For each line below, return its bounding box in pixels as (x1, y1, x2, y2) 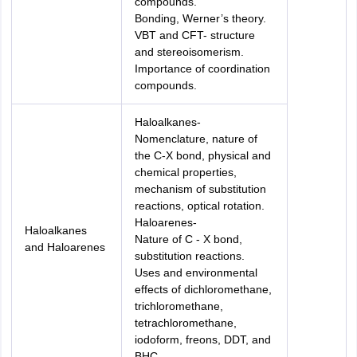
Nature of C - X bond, (134, 233, 242, 245)
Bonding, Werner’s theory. (134, 12, 266, 25)
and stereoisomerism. (134, 45, 244, 58)
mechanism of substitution (134, 182, 266, 195)
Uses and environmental (134, 266, 257, 279)
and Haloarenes (24, 241, 105, 253)
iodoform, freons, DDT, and (134, 333, 271, 346)
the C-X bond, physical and (134, 149, 271, 162)
